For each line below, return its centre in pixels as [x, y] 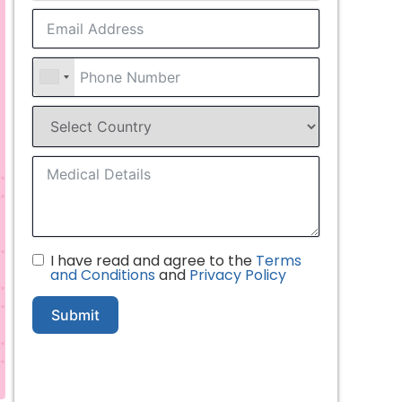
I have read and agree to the [153, 260]
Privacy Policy [238, 275]
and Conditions [103, 275]
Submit [75, 315]
